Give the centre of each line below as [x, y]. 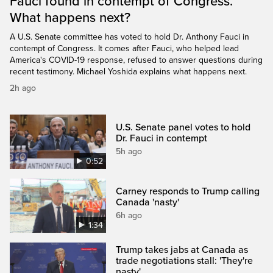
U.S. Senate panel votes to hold [183, 128]
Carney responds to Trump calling [188, 192]
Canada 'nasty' [148, 203]
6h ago [129, 216]
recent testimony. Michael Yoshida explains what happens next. [128, 72]
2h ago [23, 88]
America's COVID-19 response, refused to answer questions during [136, 60]
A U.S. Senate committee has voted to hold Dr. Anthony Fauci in [129, 37]
